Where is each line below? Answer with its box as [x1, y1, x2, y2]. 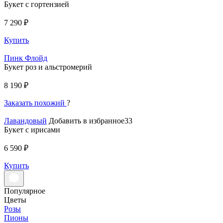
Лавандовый [4, 116, 47, 125]
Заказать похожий [4, 98, 65, 107]
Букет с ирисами [4, 125, 60, 134]
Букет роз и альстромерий [4, 62, 92, 71]
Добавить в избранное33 [49, 116, 132, 125]
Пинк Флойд [4, 53, 47, 62]
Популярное [4, 186, 45, 195]
